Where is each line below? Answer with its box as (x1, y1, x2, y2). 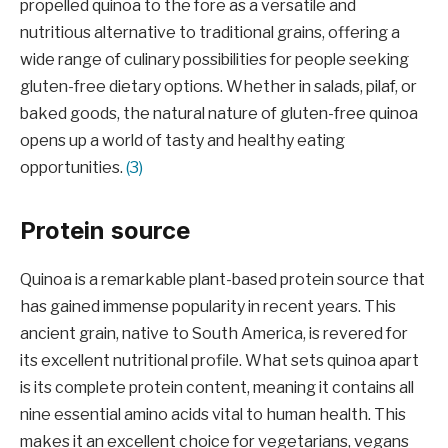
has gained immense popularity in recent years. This (20, 297, 396, 317)
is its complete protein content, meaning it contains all (20, 378, 414, 398)
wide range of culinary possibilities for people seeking (20, 50, 409, 70)
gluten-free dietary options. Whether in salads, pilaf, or (20, 77, 417, 97)
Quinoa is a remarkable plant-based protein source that (20, 270, 425, 290)
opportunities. (20, 158, 126, 178)
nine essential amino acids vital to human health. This (20, 405, 406, 425)
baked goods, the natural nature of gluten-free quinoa (20, 104, 418, 124)
